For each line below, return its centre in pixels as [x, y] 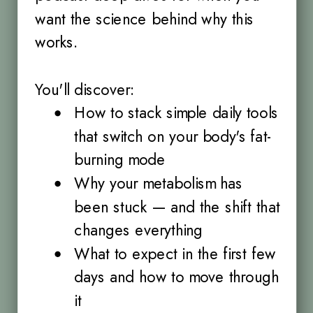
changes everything [138, 230]
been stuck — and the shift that [177, 207]
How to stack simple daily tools [176, 113]
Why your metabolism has [159, 183]
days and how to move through [176, 277]
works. [57, 42]
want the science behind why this [144, 19]
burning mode [120, 160]
